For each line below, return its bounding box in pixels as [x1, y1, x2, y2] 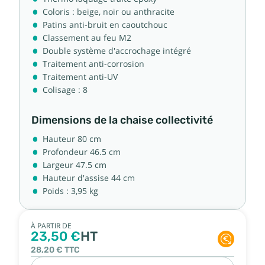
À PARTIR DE [31, 221, 72, 230]
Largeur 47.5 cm [43, 160, 106, 170]
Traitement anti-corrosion [43, 59, 144, 69]
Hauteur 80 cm [43, 134, 101, 144]
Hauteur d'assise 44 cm [43, 173, 135, 183]
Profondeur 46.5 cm [43, 147, 121, 157]
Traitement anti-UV [43, 72, 118, 82]
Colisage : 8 [43, 85, 88, 95]
